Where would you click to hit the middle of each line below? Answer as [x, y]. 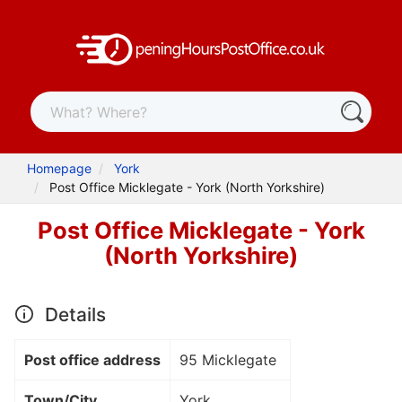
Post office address [92, 359]
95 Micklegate [228, 359]
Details [73, 314]
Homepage [60, 169]
